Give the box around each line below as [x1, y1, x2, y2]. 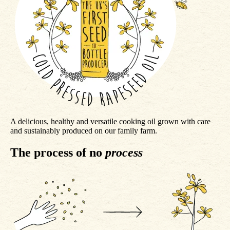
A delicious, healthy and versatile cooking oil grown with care [10, 117, 210, 126]
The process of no [10, 146, 105, 160]
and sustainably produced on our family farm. [10, 126, 157, 136]
